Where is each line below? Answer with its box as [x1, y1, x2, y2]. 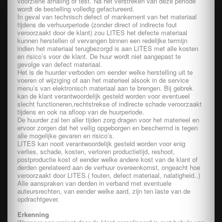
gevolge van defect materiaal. [17, 59, 102, 69]
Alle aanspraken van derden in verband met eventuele [17, 178, 171, 188]
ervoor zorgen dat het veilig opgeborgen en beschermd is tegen [17, 123, 198, 132]
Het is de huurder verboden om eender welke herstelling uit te [17, 67, 193, 77]
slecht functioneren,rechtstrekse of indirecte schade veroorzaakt [17, 99, 202, 109]
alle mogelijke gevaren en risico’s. [17, 131, 114, 140]
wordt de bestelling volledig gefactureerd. [17, 4, 134, 13]
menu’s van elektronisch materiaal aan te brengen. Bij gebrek [17, 83, 193, 93]
